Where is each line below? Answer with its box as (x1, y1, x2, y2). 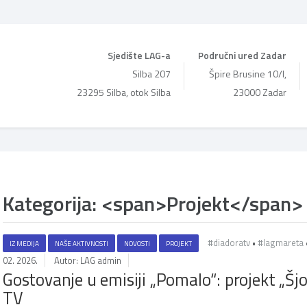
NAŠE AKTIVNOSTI (55, 238, 108, 249)
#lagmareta (258, 236, 304, 249)
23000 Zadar (233, 85, 286, 99)
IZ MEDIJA (10, 238, 39, 249)
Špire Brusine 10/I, (209, 66, 286, 81)
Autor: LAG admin (54, 254, 121, 267)
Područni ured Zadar (198, 48, 286, 62)
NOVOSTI (124, 238, 150, 249)
